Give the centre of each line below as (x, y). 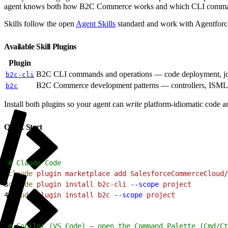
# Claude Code (35, 163)
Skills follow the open (40, 23)
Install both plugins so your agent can (65, 104)
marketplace (85, 173)
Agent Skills (96, 23)
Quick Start (24, 127)
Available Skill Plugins (41, 46)
